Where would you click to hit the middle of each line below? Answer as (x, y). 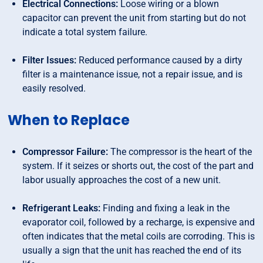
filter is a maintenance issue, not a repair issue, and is (133, 75)
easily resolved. (54, 89)
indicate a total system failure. (85, 32)
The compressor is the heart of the (180, 152)
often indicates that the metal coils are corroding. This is (139, 237)
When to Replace (69, 120)
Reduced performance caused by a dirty (160, 60)
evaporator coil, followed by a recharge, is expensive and (139, 222)
